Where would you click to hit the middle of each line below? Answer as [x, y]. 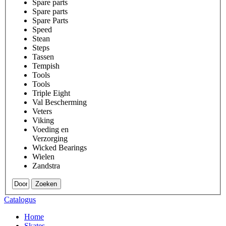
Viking [43, 120]
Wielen [43, 156]
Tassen [43, 56]
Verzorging [50, 138]
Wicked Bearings [60, 147]
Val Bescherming [60, 102]
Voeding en [50, 129]
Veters [42, 111]
